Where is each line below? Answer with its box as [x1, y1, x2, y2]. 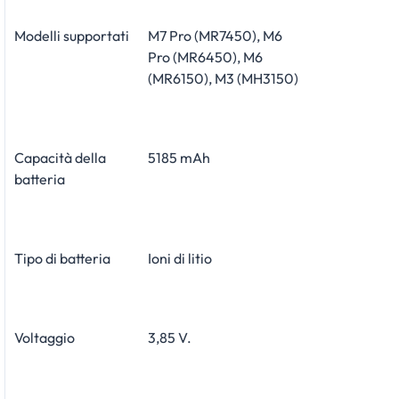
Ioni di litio [148, 248, 212, 267]
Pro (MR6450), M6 [148, 47, 263, 66]
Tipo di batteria [14, 248, 110, 267]
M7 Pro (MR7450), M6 [148, 26, 282, 45]
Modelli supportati [14, 26, 129, 45]
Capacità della [14, 148, 106, 167]
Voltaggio [14, 328, 75, 346]
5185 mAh [148, 148, 210, 167]
